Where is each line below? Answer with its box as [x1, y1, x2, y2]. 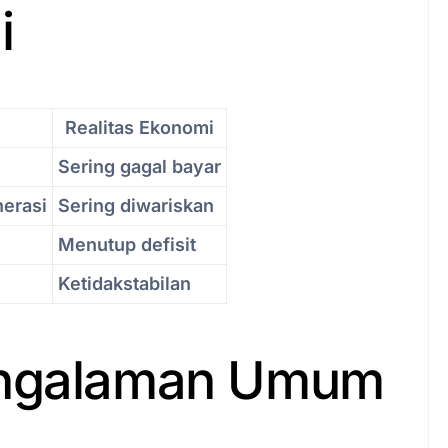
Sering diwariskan [58, 195, 214, 217]
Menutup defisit [58, 234, 196, 256]
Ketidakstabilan [58, 273, 191, 295]
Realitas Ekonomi [65, 117, 214, 139]
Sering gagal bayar [58, 156, 221, 178]
